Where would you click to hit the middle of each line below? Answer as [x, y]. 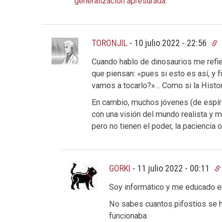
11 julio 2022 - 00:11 [175, 168]
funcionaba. [129, 216]
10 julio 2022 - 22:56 [172, 43]
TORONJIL [110, 43]
